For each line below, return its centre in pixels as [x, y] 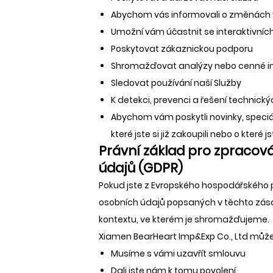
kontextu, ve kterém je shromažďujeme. [184, 219]
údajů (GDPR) [141, 168]
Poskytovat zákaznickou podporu [182, 48]
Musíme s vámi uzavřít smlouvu [178, 253]
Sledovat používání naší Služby [176, 83]
